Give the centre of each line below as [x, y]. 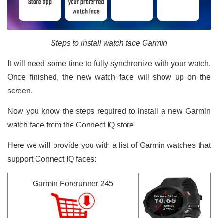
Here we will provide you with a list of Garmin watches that [109, 145]
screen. [20, 91]
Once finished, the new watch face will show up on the [109, 77]
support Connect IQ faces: [52, 159]
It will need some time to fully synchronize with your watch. [109, 64]
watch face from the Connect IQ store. [72, 125]
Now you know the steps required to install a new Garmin [109, 111]
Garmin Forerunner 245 [73, 184]
